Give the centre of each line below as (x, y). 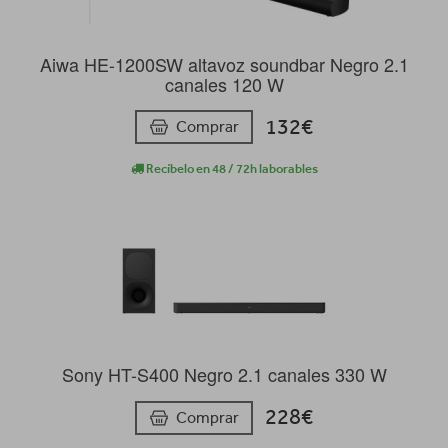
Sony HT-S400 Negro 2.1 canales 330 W (224, 374)
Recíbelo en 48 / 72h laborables (230, 169)
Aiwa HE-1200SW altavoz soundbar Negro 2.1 (224, 63)
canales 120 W (224, 83)
